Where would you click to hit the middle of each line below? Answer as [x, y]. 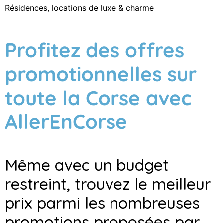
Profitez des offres [95, 50]
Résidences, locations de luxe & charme [79, 8]
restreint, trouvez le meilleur [108, 183]
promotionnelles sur [101, 73]
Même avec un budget [87, 165]
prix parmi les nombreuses [102, 202]
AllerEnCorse [66, 121]
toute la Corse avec [98, 97]
